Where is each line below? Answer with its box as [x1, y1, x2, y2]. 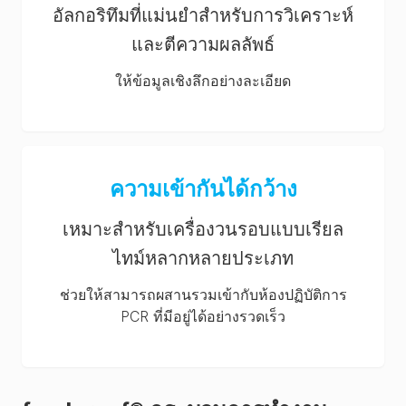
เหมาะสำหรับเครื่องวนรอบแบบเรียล [63, 218, 343, 240]
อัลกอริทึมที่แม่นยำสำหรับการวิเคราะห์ [53, 5, 353, 26]
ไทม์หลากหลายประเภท [112, 247, 294, 269]
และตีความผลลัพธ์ [131, 34, 275, 55]
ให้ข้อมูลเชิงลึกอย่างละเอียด [115, 72, 291, 90]
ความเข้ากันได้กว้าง [109, 176, 297, 202]
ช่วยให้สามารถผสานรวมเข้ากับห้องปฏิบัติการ [59, 285, 347, 304]
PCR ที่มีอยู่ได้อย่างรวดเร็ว [121, 307, 285, 325]
